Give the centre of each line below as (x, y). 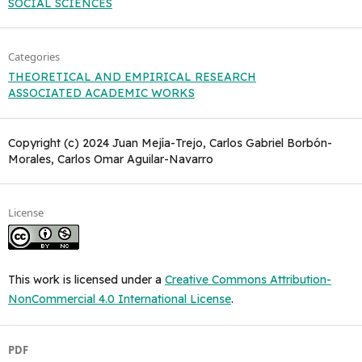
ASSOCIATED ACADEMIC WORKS (101, 93)
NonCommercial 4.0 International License (119, 299)
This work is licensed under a (86, 279)
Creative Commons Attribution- (248, 279)
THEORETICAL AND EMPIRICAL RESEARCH (132, 77)
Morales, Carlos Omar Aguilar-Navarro (110, 159)
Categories (34, 57)
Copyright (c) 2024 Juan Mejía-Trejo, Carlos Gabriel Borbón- (170, 143)
